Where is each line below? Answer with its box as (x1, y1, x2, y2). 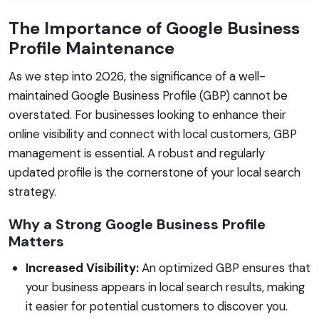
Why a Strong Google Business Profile (9, 214, 266, 234)
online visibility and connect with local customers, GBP (9, 125, 297, 142)
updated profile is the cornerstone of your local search (9, 164, 300, 180)
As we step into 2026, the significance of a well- (9, 68, 266, 84)
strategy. (9, 183, 56, 199)
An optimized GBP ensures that (139, 259, 310, 276)
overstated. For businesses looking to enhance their (9, 106, 286, 122)
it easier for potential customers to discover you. (26, 298, 288, 314)
